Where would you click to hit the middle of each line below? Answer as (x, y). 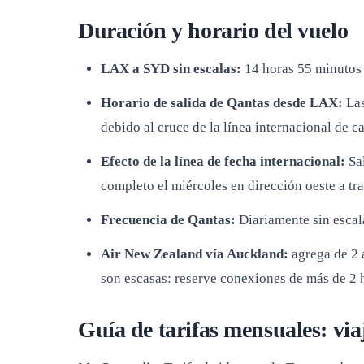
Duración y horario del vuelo (213, 30)
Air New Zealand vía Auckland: (195, 254)
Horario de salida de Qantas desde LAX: (222, 103)
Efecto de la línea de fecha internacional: (223, 161)
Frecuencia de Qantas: (168, 220)
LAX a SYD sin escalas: (171, 69)
